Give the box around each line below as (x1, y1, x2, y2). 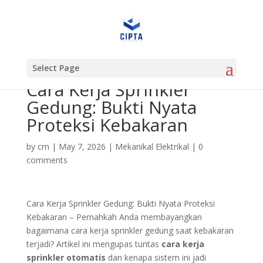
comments (26, 154, 68, 166)
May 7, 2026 (58, 141, 106, 152)
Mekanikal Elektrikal (114, 141, 189, 152)
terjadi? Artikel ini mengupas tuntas (26, 238, 161, 249)
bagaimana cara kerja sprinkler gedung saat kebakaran (26, 225, 234, 236)
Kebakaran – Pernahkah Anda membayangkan (26, 211, 202, 222)
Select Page (32, 62, 79, 73)
